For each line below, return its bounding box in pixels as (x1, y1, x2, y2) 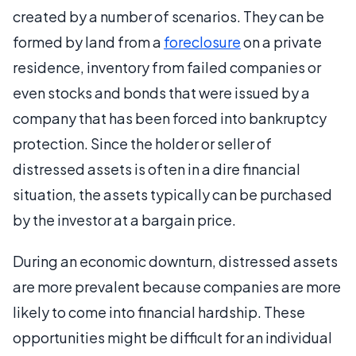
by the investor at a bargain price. (13, 211, 236, 229)
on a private (241, 33, 322, 51)
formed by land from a (13, 33, 164, 51)
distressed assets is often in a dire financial (13, 160, 300, 178)
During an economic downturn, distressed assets (13, 252, 338, 270)
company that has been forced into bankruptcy (13, 109, 327, 127)
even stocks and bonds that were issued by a (13, 83, 310, 102)
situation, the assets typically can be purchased (13, 185, 332, 203)
